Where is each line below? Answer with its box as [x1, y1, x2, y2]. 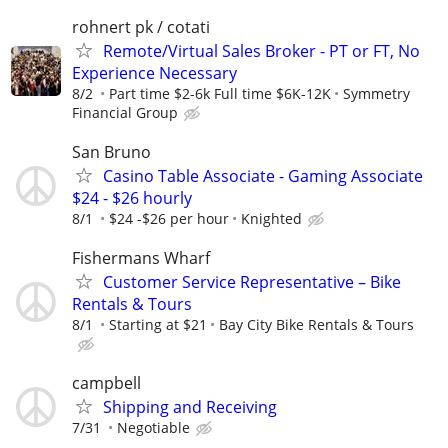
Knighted [241, 208, 302, 228]
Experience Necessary [72, 61, 237, 84]
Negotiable [117, 418, 190, 438]
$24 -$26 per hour [109, 208, 229, 228]
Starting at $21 [109, 314, 207, 334]
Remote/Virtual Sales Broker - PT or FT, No [103, 39, 420, 62]
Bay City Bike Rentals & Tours [219, 314, 414, 334]
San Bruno [72, 140, 151, 163]
